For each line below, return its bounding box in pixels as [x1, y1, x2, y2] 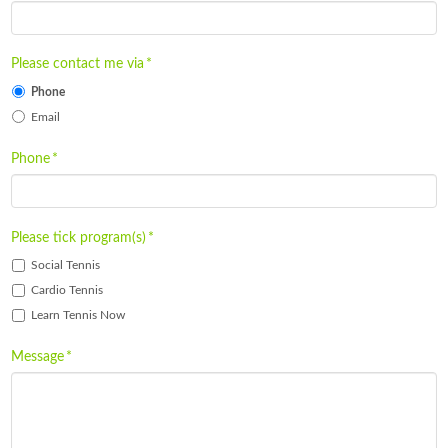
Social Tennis [31, 259, 101, 272]
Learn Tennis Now [31, 309, 126, 322]
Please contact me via [11, 57, 145, 72]
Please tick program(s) [11, 230, 147, 245]
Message [11, 349, 65, 364]
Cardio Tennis [31, 284, 104, 297]
